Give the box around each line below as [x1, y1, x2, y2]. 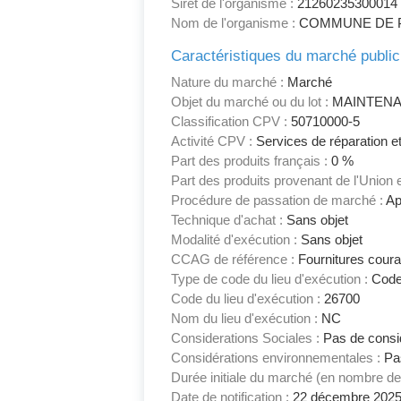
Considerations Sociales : [171, 330, 320, 346]
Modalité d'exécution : [171, 232, 298, 248]
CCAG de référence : [171, 252, 295, 268]
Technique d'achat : [171, 212, 284, 228]
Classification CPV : [171, 114, 288, 130]
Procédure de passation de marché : [171, 192, 384, 209]
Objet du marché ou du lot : [171, 94, 329, 110]
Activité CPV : [171, 133, 253, 149]
